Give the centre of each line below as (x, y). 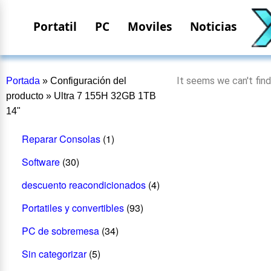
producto (25, 96)
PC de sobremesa (60, 230)
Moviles (150, 27)
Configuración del (88, 81)
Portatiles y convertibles (73, 207)
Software (41, 162)
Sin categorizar (54, 253)
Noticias (213, 27)
